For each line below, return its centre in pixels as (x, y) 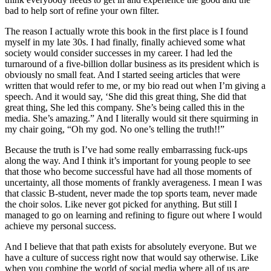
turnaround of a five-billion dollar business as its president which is (132, 64)
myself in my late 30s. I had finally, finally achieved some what (125, 42)
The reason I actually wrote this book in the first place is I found (126, 31)
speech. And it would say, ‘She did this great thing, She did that (126, 96)
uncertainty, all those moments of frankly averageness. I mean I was (133, 182)
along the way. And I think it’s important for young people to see (128, 160)
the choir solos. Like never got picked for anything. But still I (122, 204)
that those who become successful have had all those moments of (128, 171)
